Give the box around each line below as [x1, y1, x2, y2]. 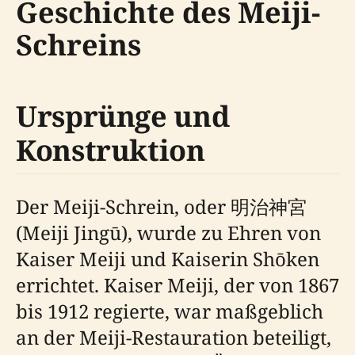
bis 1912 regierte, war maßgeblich [16, 297, 323, 324]
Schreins [16, 25, 141, 64]
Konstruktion [16, 130, 205, 170]
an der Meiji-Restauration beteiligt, [16, 323, 331, 350]
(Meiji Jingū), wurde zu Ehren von [16, 219, 321, 246]
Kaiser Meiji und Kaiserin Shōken [16, 245, 319, 272]
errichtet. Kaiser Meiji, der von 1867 [16, 271, 339, 298]
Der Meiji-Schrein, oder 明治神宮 [16, 193, 307, 219]
